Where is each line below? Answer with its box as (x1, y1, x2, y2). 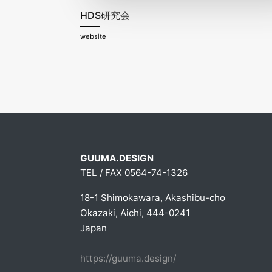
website (80, 32, 106, 41)
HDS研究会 (80, 9, 130, 22)
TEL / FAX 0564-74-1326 (80, 167, 188, 179)
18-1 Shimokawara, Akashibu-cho (80, 192, 225, 204)
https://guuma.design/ (80, 253, 176, 265)
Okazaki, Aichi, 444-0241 (80, 207, 190, 219)
